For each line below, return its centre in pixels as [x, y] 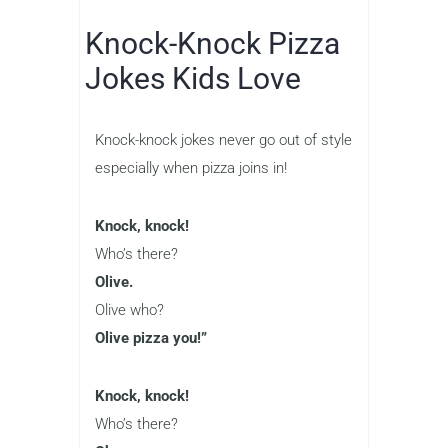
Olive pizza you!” [151, 338]
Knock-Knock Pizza [212, 44]
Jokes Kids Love [193, 79]
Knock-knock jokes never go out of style [223, 140]
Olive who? [129, 310]
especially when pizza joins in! [191, 168]
